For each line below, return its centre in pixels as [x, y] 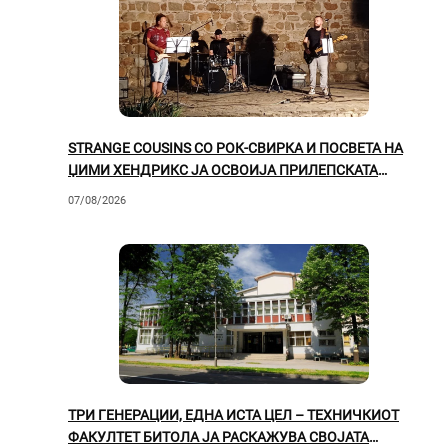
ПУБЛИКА [101, 191]
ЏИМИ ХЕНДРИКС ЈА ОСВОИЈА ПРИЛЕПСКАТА [223, 169]
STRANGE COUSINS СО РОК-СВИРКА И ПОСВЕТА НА [235, 147]
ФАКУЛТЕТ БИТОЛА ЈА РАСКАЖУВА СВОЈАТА [218, 437]
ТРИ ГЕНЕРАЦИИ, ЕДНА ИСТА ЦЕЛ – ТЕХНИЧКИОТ [233, 415]
